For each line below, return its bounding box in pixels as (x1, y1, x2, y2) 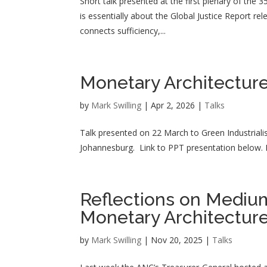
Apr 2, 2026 (151, 100, 195, 111)
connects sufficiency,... (80, 25, 166, 36)
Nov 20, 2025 (151, 234, 203, 246)
